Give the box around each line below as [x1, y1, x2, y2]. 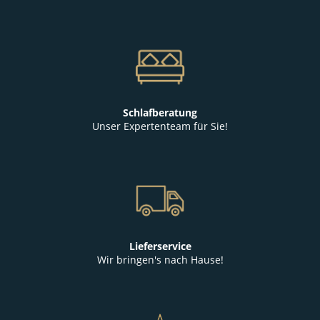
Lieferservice [129, 239, 191, 253]
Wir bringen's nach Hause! [96, 252, 224, 266]
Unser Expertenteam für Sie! [92, 119, 228, 133]
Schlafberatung [123, 105, 197, 119]
